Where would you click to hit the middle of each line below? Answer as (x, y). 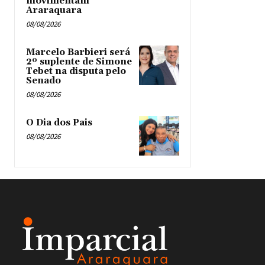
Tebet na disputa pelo (76, 71)
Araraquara (54, 10)
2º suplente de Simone (79, 62)
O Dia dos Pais (59, 122)
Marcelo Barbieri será (78, 52)
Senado (43, 80)
